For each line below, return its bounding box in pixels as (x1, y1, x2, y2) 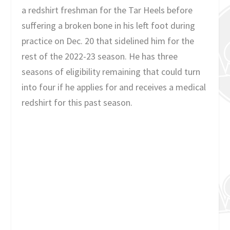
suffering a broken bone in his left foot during (22, 20, 196, 32)
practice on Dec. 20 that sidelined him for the (22, 35, 195, 47)
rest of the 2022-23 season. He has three (22, 50, 178, 63)
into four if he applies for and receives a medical (22, 81, 206, 93)
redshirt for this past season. (22, 97, 133, 109)
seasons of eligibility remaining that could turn (22, 66, 201, 78)
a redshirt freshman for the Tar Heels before (22, 4, 193, 16)
